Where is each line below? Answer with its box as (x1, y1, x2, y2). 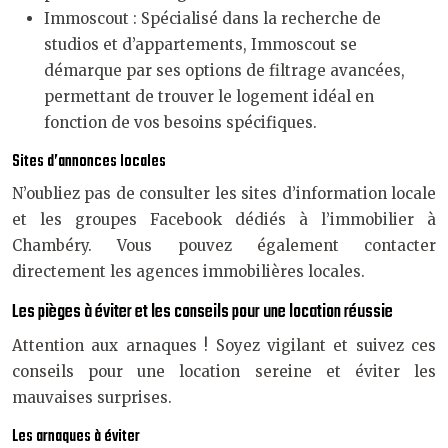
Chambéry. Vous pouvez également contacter (12, 236, 436, 255)
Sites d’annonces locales (12, 149, 166, 175)
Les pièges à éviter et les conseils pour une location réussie (12, 298, 393, 327)
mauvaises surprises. (12, 388, 172, 407)
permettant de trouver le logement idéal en (44, 87, 374, 106)
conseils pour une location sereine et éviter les (12, 362, 436, 381)
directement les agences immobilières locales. (12, 262, 365, 281)
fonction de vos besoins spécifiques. (44, 113, 317, 132)
